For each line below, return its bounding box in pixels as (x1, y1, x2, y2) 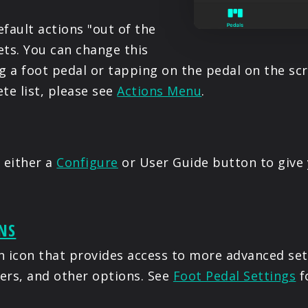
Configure (56, 154, 118, 171)
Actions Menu (117, 82, 202, 100)
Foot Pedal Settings (173, 267, 296, 285)
